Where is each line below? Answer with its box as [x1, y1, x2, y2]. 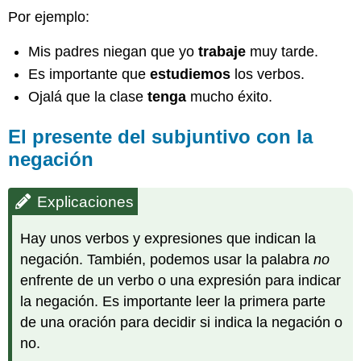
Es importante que [28, 66, 151, 83]
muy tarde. [246, 43, 319, 60]
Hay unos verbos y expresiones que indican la [20, 230, 317, 247]
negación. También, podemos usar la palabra [20, 251, 314, 268]
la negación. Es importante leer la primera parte [20, 293, 326, 310]
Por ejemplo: [8, 9, 90, 26]
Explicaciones [37, 193, 135, 211]
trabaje [198, 43, 247, 60]
